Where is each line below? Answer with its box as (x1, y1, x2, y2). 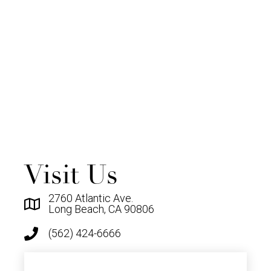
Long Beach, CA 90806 (48, 203, 154, 216)
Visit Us (24, 158, 118, 192)
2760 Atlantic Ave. (48, 192, 133, 205)
